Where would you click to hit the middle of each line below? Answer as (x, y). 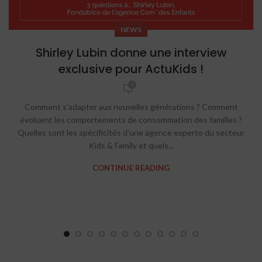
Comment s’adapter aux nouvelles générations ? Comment (131, 106)
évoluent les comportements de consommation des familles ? (131, 119)
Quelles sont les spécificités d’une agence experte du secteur (131, 132)
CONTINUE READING (131, 168)
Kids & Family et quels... (131, 145)
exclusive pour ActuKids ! (131, 69)
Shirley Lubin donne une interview (131, 52)
